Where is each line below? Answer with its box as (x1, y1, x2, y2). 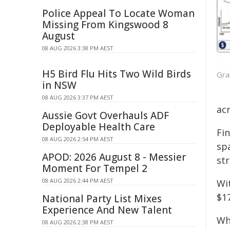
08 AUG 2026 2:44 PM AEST (42, 177, 113, 184)
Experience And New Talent (42, 203, 172, 217)
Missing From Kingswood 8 (42, 18, 168, 31)
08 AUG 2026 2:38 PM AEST (42, 218, 113, 226)
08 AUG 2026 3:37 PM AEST (42, 93, 113, 101)
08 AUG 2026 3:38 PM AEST (42, 44, 113, 52)
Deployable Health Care (42, 120, 155, 133)
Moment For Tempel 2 (42, 162, 147, 175)
